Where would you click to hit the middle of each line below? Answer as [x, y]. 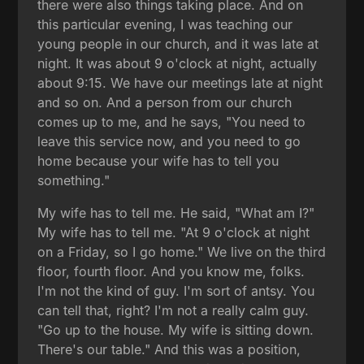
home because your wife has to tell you [158, 160]
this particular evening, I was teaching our [165, 24]
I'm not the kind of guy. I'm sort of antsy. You [176, 290]
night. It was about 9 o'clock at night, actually [178, 63]
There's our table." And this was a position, [169, 349]
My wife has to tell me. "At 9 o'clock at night [174, 232]
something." [74, 180]
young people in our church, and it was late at [178, 43]
